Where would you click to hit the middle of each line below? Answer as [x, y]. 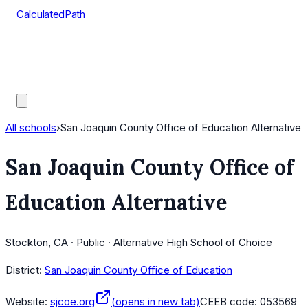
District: [24, 270]
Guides [33, 83]
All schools [31, 128]
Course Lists [46, 48]
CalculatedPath [51, 14]
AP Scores [42, 66]
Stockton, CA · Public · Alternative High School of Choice [139, 243]
